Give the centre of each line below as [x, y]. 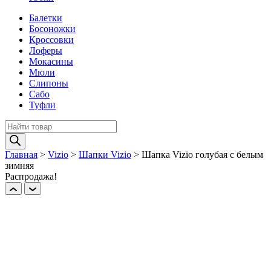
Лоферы [46, 51]
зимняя [19, 166]
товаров [21, 136]
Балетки [46, 18]
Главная [21, 155]
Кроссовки [51, 40]
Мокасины [51, 62]
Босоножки [52, 29]
